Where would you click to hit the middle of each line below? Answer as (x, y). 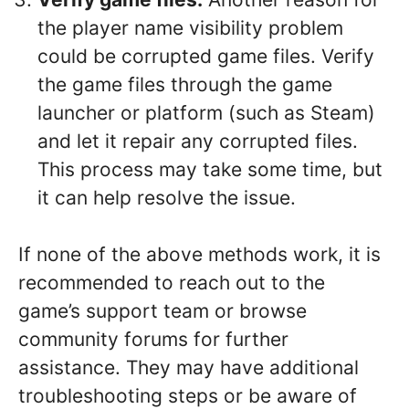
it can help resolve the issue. (167, 197)
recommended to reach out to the (172, 283)
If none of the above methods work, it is (199, 255)
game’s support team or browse (163, 311)
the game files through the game (185, 84)
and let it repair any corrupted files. (198, 141)
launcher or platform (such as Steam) (206, 112)
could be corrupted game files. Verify (206, 56)
